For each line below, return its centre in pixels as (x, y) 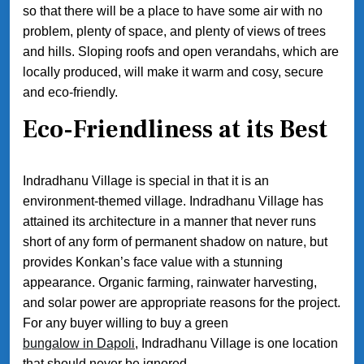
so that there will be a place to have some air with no (173, 11)
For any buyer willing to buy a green (126, 323)
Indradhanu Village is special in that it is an (146, 181)
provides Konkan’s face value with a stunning (153, 262)
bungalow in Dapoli (79, 344)
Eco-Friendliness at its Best (175, 130)
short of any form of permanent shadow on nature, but (175, 242)
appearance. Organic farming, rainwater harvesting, (170, 283)
